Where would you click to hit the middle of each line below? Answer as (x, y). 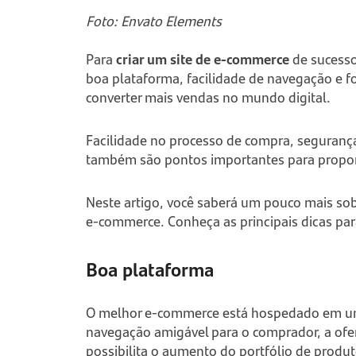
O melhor (115, 312)
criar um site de (164, 59)
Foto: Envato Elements (153, 21)
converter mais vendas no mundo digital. (208, 97)
